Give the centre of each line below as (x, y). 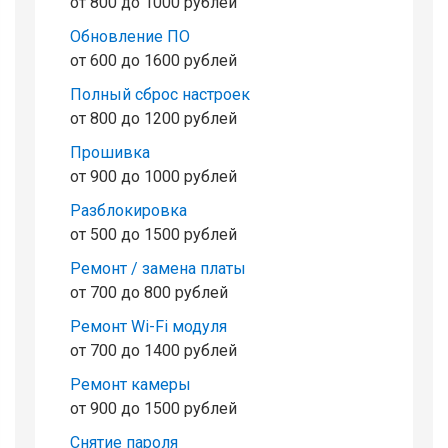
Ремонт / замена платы (158, 268)
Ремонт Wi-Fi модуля (148, 326)
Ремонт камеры (130, 384)
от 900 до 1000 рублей (153, 176)
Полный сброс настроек (160, 94)
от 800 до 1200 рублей (153, 118)
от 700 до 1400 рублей (153, 350)
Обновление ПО (130, 36)
